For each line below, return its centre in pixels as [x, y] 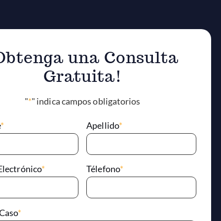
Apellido [103, 125]
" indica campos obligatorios [86, 101]
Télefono [103, 169]
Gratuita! [82, 76]
